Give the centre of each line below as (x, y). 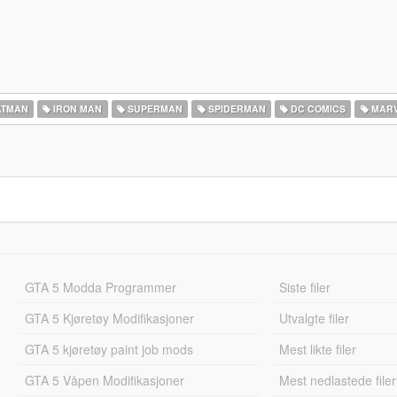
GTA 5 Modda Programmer (100, 287)
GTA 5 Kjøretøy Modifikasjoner (109, 318)
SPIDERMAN (235, 109)
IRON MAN (77, 109)
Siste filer (305, 287)
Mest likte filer (318, 349)
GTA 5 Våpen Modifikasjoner (104, 380)
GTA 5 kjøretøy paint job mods (109, 349)
